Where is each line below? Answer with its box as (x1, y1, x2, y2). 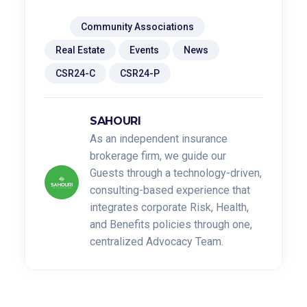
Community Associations (81, 21, 194, 32)
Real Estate (56, 44, 105, 56)
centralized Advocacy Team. (90, 234, 223, 248)
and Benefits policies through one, (90, 217, 252, 231)
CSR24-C (56, 67, 95, 79)
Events (130, 44, 159, 56)
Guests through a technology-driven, (90, 166, 262, 180)
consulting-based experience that (90, 183, 250, 197)
